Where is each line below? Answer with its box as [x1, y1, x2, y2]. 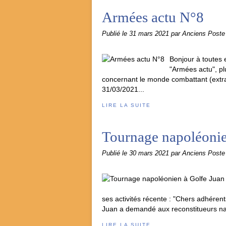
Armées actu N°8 [102, 9, 204, 25]
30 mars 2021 [129, 150, 171, 157]
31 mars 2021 [129, 30, 171, 37]
